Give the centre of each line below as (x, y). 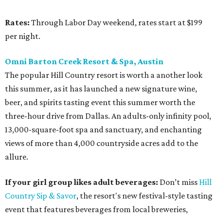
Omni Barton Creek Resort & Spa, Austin (84, 62)
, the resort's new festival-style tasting (145, 196)
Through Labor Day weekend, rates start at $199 (116, 23)
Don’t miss (179, 182)
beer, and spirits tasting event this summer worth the (100, 102)
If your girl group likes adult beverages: (82, 182)
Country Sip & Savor (41, 196)
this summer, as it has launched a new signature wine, (101, 89)
